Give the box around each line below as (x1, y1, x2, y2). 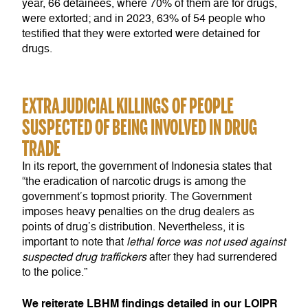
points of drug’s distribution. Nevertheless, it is (22, 220, 245, 234)
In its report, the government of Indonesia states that (22, 159, 272, 174)
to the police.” (22, 265, 87, 280)
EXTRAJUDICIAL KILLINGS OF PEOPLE (22, 92, 234, 120)
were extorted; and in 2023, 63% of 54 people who (22, 12, 265, 26)
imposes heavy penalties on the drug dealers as (22, 205, 254, 219)
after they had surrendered (146, 250, 277, 265)
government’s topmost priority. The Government (22, 190, 252, 204)
